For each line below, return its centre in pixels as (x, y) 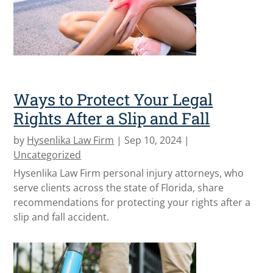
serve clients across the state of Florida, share (119, 187)
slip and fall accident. (62, 217)
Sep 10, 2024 (153, 140)
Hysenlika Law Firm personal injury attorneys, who (129, 173)
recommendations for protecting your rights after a (132, 202)
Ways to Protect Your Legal (113, 99)
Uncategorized (48, 154)
